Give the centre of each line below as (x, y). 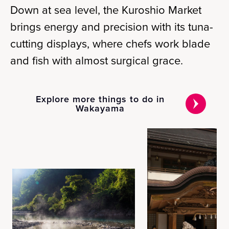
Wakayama (100, 108)
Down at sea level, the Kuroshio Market (106, 10)
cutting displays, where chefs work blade (110, 44)
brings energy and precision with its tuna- (112, 27)
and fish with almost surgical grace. (97, 61)
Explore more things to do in (100, 99)
